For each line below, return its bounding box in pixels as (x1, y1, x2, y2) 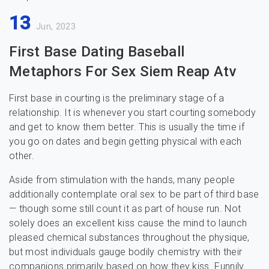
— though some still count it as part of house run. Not (9, 203, 241, 214)
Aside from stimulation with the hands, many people (9, 174, 235, 186)
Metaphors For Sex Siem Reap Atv (9, 63, 237, 80)
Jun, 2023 (35, 22, 76, 32)
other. (9, 150, 34, 162)
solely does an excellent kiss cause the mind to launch (9, 217, 247, 229)
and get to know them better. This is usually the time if (9, 121, 244, 133)
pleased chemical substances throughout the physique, (9, 232, 250, 243)
